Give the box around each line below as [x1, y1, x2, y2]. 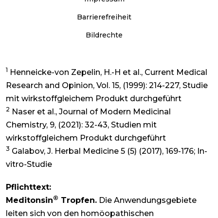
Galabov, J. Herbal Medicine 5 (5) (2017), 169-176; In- [10, 146, 207, 156]
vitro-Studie [6, 160, 52, 169]
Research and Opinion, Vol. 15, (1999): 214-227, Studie [6, 81, 208, 91]
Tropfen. [58, 196, 97, 205]
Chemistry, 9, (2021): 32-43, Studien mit [6, 120, 157, 130]
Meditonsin [6, 196, 53, 205]
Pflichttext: [6, 182, 51, 192]
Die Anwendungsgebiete [97, 196, 197, 205]
